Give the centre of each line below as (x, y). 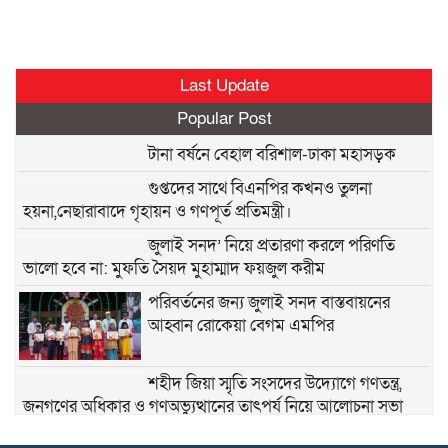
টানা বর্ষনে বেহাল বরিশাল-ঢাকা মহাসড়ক (271, 155)
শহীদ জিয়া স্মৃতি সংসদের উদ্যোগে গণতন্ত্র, (274, 384)
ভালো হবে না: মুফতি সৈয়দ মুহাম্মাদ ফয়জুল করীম (174, 269)
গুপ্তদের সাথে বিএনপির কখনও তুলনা (259, 189)
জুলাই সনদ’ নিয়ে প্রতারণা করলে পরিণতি (271, 246)
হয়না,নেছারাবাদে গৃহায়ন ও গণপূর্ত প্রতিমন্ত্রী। (157, 212)
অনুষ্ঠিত (45, 430)
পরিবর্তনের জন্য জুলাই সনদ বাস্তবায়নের (268, 303)
